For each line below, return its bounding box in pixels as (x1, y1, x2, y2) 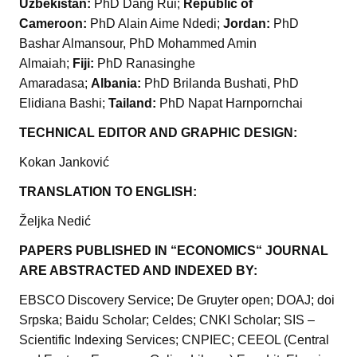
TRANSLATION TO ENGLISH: (19, 185, 197, 199)
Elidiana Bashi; (19, 96, 108, 111)
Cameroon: (19, 17, 90, 31)
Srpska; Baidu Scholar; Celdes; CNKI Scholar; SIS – (19, 313, 315, 328)
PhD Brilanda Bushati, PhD (144, 76, 299, 91)
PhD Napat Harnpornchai (159, 96, 303, 111)
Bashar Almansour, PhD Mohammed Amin (19, 37, 257, 51)
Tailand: (108, 96, 159, 111)
